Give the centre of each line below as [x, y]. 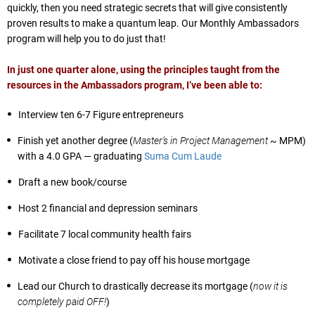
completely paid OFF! [62, 302]
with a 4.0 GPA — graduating [81, 156]
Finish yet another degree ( [75, 141]
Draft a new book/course [73, 182]
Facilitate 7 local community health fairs [105, 234]
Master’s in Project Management [200, 141]
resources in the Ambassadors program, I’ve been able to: [135, 85]
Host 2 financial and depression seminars [108, 208]
